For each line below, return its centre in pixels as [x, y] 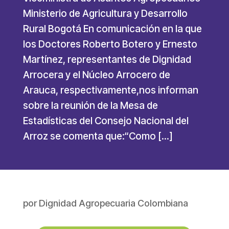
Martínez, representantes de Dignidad [107, 60]
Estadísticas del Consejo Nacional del [106, 121]
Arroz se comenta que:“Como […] [98, 136]
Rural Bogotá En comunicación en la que [112, 29]
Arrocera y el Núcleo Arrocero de [96, 75]
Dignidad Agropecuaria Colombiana [113, 203]
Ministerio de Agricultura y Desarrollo [105, 14]
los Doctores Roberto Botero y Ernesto [110, 44]
